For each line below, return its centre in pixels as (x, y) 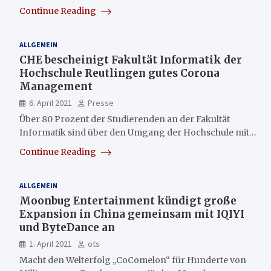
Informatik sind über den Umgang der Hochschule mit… (138, 132)
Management (56, 86)
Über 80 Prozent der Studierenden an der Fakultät (125, 119)
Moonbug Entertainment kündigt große (128, 201)
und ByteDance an (67, 227)
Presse (101, 103)
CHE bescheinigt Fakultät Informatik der (131, 60)
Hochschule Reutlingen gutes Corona (119, 73)
